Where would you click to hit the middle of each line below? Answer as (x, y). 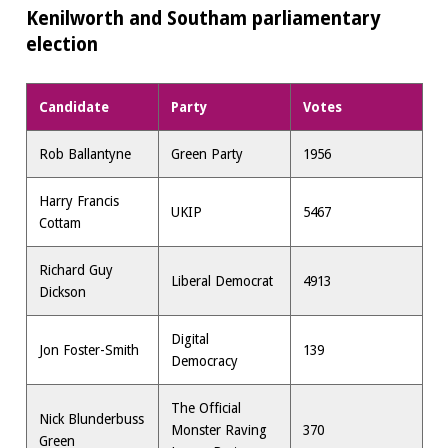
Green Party (207, 154)
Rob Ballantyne (85, 154)
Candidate (74, 107)
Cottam (60, 223)
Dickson (63, 292)
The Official (206, 408)
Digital (190, 339)
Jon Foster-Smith (89, 350)
